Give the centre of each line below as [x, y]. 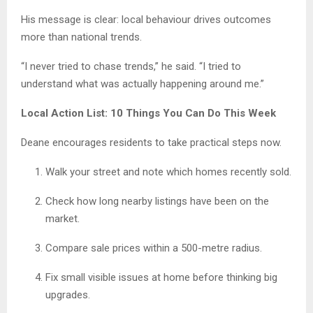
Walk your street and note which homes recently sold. [168, 172]
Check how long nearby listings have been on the [157, 202]
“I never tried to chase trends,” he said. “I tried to [131, 67]
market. [63, 219]
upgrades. [68, 295]
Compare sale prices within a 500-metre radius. [154, 248]
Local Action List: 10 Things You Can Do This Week [148, 114]
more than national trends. [81, 37]
